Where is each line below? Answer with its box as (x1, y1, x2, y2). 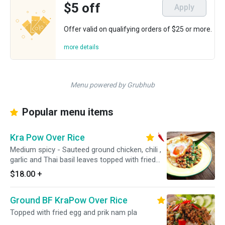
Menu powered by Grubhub (70, 81, 155, 89)
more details (64, 44, 99, 51)
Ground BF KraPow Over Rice (10, 195, 128, 205)
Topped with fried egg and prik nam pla (10, 208, 137, 217)
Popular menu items (20, 106, 114, 118)
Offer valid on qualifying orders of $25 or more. (64, 25, 212, 33)
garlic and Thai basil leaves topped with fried (10, 155, 156, 164)
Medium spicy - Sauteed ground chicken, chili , (10, 145, 161, 154)
